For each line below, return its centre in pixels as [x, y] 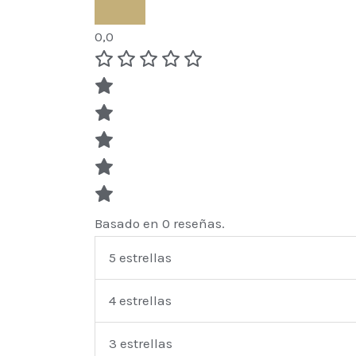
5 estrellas [141, 258]
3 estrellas [141, 344]
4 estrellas [141, 301]
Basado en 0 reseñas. [160, 224]
